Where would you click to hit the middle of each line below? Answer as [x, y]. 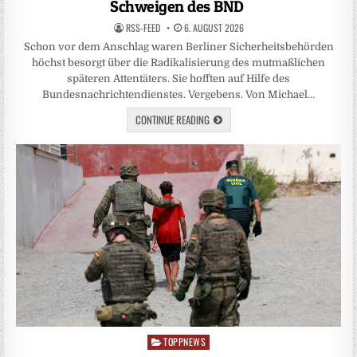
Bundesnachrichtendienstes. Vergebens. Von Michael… [178, 94]
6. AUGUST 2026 [212, 27]
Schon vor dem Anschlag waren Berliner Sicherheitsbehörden [178, 46]
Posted [163, 341]
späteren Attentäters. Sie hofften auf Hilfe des [178, 78]
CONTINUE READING [172, 119]
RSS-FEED [143, 27]
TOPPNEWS [185, 341]
